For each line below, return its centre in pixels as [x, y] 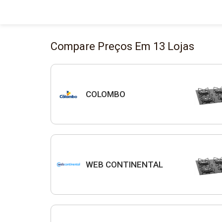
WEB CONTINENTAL [124, 164]
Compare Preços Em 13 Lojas [122, 46]
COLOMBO [106, 94]
